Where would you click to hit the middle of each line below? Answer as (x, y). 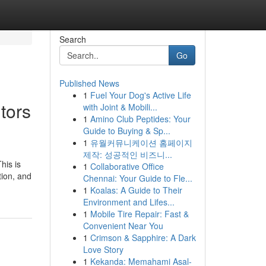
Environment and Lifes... (129, 202)
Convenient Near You (123, 226)
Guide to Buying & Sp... (126, 131)
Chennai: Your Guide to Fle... (137, 178)
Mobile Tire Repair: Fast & (139, 214)
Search (72, 39)
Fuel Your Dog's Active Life (140, 95)
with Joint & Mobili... (120, 107)
